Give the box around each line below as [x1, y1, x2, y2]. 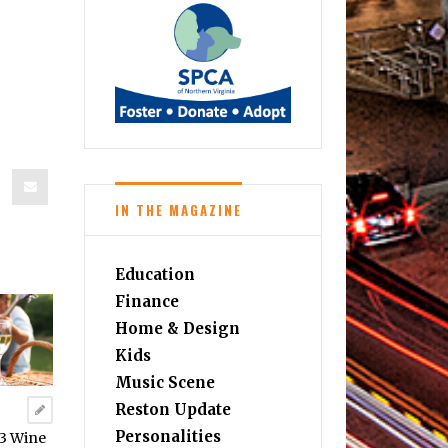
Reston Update [114, 400, 231, 420]
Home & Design [114, 319, 240, 339]
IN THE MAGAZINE [114, 200, 242, 221]
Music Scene [114, 373, 215, 393]
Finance [114, 292, 179, 312]
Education [114, 265, 195, 285]
